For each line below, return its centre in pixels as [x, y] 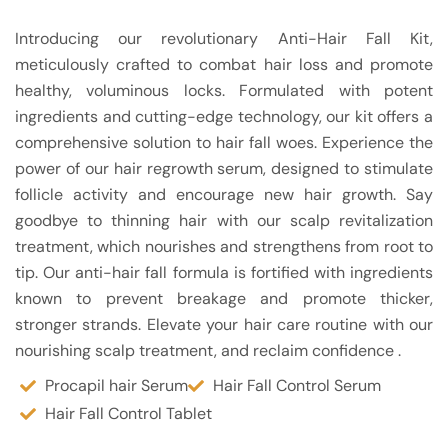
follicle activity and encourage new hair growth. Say [224, 195]
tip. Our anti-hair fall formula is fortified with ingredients [224, 273]
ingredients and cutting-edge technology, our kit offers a [224, 117]
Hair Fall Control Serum [297, 386]
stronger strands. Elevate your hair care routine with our [224, 325]
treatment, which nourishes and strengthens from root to [224, 247]
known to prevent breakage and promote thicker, [224, 299]
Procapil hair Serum [116, 386]
